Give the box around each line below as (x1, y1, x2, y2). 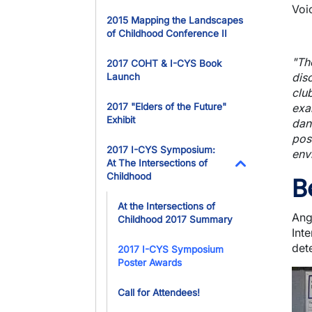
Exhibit (107, 114, 135, 125)
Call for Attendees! (118, 287, 200, 298)
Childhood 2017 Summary (118, 214, 233, 225)
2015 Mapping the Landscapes (107, 15, 243, 26)
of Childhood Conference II (107, 28, 227, 39)
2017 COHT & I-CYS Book (107, 58, 221, 69)
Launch (107, 71, 140, 82)
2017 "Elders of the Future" (107, 101, 226, 112)
